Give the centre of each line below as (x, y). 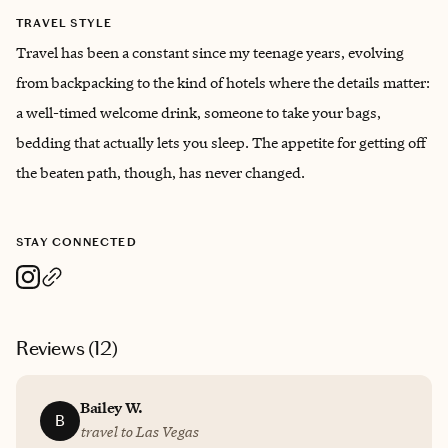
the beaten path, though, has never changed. (160, 172)
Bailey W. (112, 407)
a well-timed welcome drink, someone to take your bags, (198, 112)
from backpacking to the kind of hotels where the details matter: (223, 82)
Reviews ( (55, 348)
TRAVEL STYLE (64, 23)
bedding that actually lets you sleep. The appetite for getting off (221, 142)
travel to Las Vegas (139, 431)
